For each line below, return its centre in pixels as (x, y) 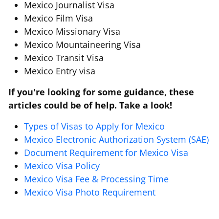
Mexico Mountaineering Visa (82, 45)
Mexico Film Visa (58, 18)
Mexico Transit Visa (64, 58)
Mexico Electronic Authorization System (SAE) (116, 140)
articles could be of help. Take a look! (90, 105)
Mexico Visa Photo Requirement (90, 192)
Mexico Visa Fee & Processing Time (96, 179)
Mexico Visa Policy (62, 166)
